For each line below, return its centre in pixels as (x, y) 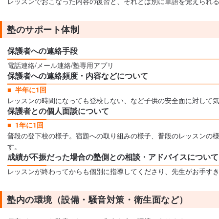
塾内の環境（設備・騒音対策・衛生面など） (98, 199)
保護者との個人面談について (58, 111)
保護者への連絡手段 (43, 51)
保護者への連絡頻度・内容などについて (78, 76)
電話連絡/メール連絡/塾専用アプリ (61, 65)
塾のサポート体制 (43, 29)
